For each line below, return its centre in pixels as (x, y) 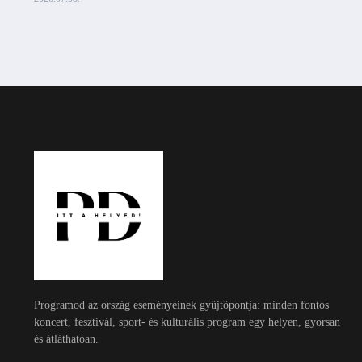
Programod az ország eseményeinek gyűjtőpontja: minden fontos (181, 305)
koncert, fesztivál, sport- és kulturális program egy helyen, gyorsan (187, 322)
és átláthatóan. (66, 339)
